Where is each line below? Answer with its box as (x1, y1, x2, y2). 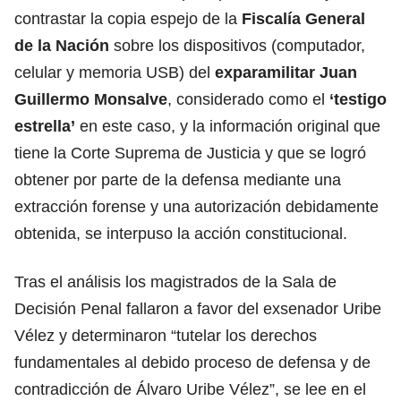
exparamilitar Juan (215, 63, 357, 81)
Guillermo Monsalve (14, 90, 167, 108)
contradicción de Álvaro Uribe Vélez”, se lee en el (14, 380, 366, 398)
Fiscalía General (242, 9, 365, 28)
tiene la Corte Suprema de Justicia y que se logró (14, 143, 366, 162)
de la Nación (14, 36, 114, 55)
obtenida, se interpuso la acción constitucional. (14, 224, 347, 243)
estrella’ (14, 116, 80, 135)
